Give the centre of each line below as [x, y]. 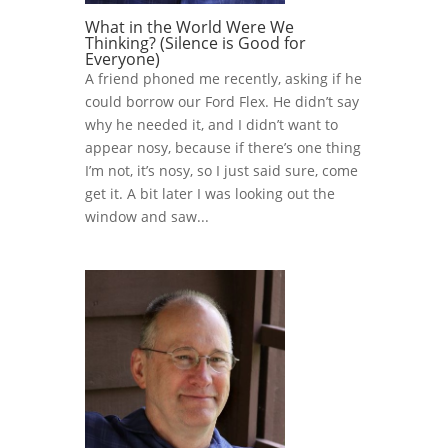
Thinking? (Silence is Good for [195, 43]
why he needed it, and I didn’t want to [211, 125]
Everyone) [122, 59]
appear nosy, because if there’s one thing [222, 148]
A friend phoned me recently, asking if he [223, 79]
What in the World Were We [189, 27]
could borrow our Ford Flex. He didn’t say [221, 102]
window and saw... [146, 217]
